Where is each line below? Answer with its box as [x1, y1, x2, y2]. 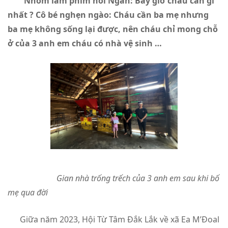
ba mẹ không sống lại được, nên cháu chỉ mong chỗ [8, 23, 218, 35]
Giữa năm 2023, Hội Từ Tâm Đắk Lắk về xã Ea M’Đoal [8, 213, 219, 225]
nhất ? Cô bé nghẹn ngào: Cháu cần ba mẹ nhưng [8, 9, 209, 20]
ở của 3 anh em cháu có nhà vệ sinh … [8, 37, 180, 49]
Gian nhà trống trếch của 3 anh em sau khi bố [44, 172, 219, 184]
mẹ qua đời [8, 186, 48, 198]
